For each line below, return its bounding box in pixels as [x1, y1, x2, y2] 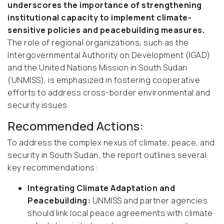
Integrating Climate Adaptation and [27, 182, 175, 194]
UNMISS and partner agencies [90, 195, 207, 206]
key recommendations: [7, 162, 97, 173]
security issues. [7, 99, 69, 111]
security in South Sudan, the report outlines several [7, 149, 206, 161]
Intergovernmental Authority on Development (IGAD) [7, 49, 210, 61]
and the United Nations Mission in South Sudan [7, 62, 187, 73]
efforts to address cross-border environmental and [7, 87, 210, 98]
